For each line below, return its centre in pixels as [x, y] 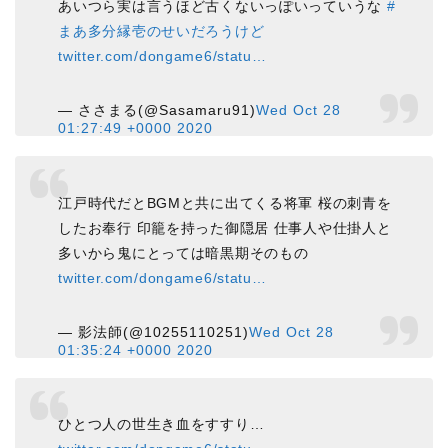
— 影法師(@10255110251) [154, 331]
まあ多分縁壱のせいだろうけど [161, 30]
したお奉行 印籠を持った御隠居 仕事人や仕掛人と [225, 227]
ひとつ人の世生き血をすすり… [161, 424]
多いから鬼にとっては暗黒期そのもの [183, 252]
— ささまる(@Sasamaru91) [157, 109]
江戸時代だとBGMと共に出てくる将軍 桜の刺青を [225, 202]
